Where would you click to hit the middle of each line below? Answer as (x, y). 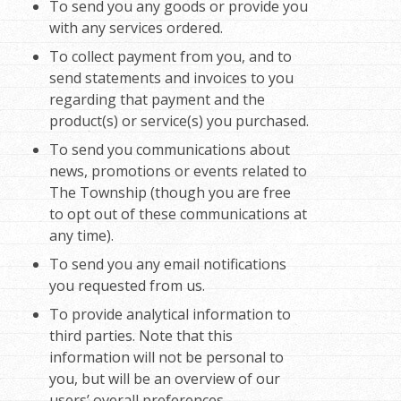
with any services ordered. (136, 28)
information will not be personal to (166, 358)
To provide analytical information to (170, 315)
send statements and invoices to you (171, 78)
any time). (81, 236)
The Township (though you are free (170, 193)
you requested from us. (127, 286)
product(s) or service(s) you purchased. (179, 121)
